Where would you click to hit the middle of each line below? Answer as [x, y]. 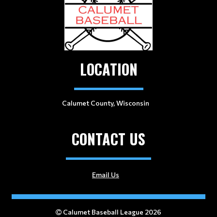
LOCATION [108, 69]
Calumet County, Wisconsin [106, 103]
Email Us [106, 175]
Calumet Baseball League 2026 [111, 212]
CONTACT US [108, 139]
